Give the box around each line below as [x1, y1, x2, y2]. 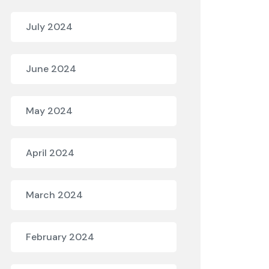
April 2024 [26, 147, 74, 159]
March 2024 [26, 189, 83, 201]
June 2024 [26, 62, 76, 75]
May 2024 [26, 104, 73, 117]
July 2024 [26, 20, 73, 33]
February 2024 [26, 231, 94, 243]
